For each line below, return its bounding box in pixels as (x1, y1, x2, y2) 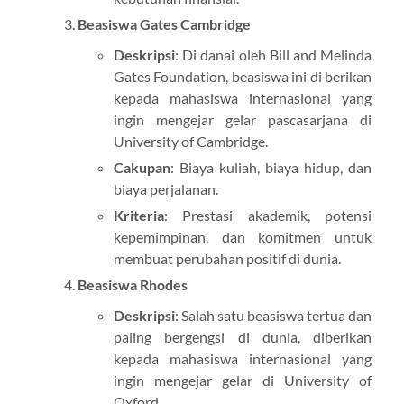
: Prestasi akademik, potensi (163, 207, 372, 225)
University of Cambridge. (113, 133, 268, 151)
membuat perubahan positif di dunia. (113, 250, 341, 268)
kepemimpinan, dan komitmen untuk (113, 228, 372, 246)
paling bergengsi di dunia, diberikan (113, 328, 372, 346)
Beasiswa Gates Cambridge (77, 15, 251, 33)
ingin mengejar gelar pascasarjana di (113, 111, 372, 129)
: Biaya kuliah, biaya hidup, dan (170, 159, 372, 177)
